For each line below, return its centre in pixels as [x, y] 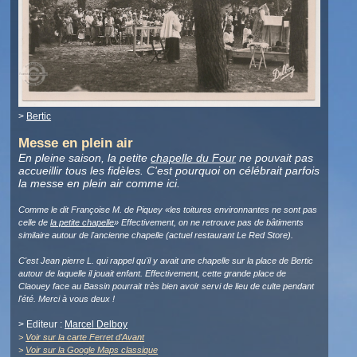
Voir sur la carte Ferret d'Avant [85, 337]
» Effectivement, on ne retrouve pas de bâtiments [209, 223]
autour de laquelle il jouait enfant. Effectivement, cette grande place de [153, 274]
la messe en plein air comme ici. [100, 184]
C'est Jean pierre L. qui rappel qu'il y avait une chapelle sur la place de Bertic [166, 261]
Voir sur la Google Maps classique [92, 350]
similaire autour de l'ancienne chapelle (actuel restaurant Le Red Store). [156, 235]
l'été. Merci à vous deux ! [67, 299]
